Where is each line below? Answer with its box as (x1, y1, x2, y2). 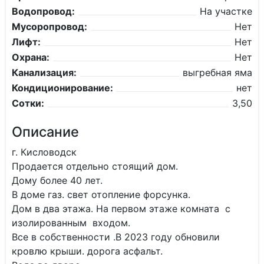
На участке (200, 5, 252, 17)
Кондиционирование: (12, 82, 113, 94)
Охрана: (12, 51, 49, 63)
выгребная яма (183, 67, 252, 78)
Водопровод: (12, 5, 75, 17)
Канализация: (12, 67, 77, 78)
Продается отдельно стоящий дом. (12, 160, 178, 172)
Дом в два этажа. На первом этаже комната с (12, 203, 230, 214)
